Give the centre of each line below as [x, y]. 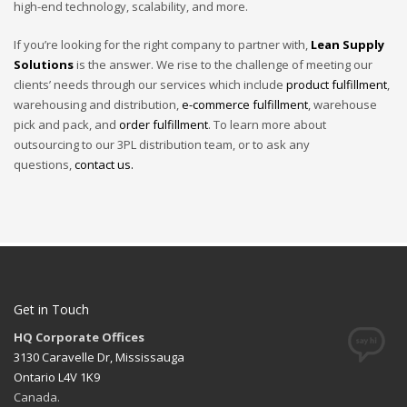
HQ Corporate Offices [79, 337]
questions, [44, 164]
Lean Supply [347, 45]
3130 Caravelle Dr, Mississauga [99, 357]
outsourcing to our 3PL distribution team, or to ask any [162, 144]
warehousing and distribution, [98, 104]
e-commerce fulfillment [245, 104]
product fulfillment [337, 84]
